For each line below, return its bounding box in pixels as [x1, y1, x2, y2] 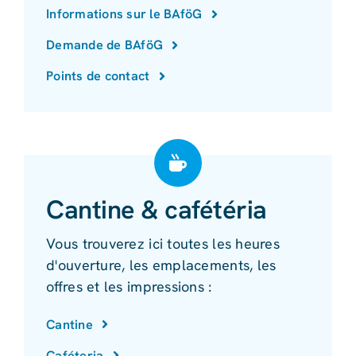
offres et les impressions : [46, 277, 212, 296]
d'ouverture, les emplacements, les [46, 255, 277, 274]
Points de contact [46, 68, 150, 85]
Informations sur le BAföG [46, 6, 203, 23]
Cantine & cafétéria [46, 192, 267, 226]
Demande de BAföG [46, 37, 164, 54]
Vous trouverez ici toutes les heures [46, 234, 280, 253]
